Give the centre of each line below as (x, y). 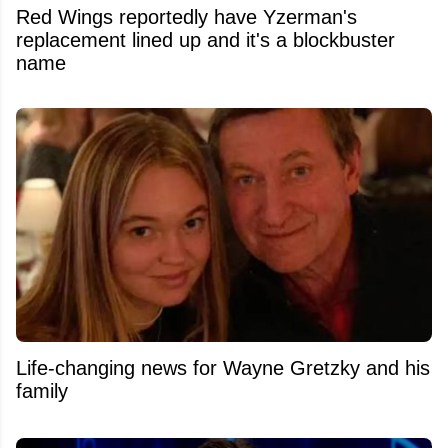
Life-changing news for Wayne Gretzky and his (223, 367)
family (42, 390)
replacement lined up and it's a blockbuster (205, 40)
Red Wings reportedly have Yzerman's (186, 17)
